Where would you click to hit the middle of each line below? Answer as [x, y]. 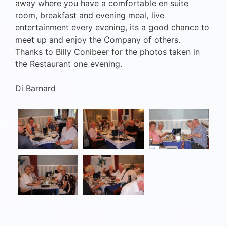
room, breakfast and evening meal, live [90, 15]
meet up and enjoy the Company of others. [98, 40]
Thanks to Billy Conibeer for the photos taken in [107, 52]
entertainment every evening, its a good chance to [112, 28]
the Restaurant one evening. [69, 64]
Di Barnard [35, 88]
